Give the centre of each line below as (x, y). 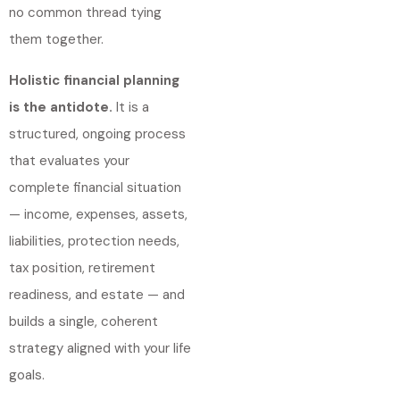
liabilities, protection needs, (94, 241)
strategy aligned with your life (100, 348)
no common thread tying (85, 12)
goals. (27, 375)
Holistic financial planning (94, 80)
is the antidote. (61, 107)
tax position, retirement (82, 268)
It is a (131, 107)
